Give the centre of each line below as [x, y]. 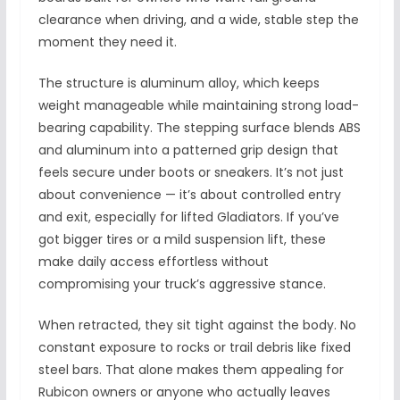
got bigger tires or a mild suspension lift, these [182, 239]
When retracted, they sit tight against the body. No [197, 325]
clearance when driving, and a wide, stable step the [198, 19]
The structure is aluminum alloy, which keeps [179, 83]
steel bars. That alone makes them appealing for [191, 369]
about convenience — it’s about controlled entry [189, 194]
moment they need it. [107, 42]
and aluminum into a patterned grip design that [188, 150]
